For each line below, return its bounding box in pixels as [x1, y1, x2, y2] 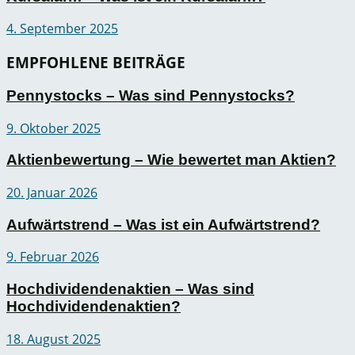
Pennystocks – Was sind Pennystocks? [6, 86, 295, 104]
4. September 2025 [6, 20, 118, 38]
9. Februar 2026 [6, 248, 99, 266]
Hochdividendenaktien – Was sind [6, 281, 254, 298]
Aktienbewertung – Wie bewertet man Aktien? [6, 151, 336, 169]
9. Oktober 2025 [6, 119, 101, 137]
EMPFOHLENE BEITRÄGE [6, 52, 185, 73]
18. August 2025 [6, 330, 101, 348]
